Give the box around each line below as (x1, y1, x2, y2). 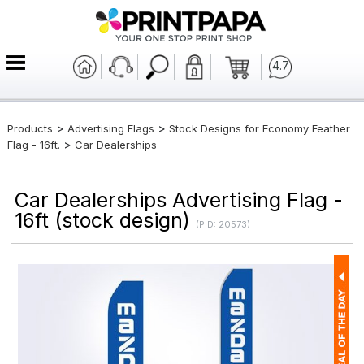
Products (6, 121, 53, 135)
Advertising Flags (67, 121, 154, 135)
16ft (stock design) (15, 207, 197, 232)
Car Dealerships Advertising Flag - (15, 187, 344, 212)
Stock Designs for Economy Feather (168, 121, 350, 135)
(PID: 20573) (196, 218, 251, 230)
